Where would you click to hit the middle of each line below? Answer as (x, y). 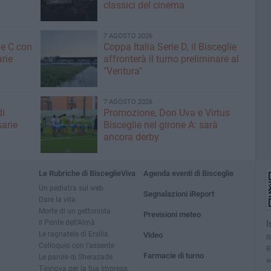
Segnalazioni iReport (179, 194)
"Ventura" (122, 71)
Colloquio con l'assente (77, 245)
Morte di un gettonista (75, 211)
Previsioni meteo (172, 214)
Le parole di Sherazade (76, 257)
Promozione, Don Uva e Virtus (166, 113)
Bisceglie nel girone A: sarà (160, 125)
